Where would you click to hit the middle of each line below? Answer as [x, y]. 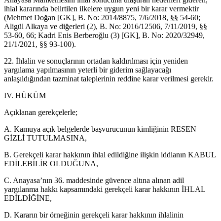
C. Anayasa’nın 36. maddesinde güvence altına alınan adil [94, 180]
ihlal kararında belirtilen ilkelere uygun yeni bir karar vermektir [101, 8]
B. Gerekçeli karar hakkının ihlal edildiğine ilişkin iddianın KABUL [110, 154]
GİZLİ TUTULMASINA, [45, 138]
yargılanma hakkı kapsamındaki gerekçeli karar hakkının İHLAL [105, 189]
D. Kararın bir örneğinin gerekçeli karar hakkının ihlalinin [94, 215]
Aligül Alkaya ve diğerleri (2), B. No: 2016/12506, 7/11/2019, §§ [106, 26]
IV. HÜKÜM [25, 95]
